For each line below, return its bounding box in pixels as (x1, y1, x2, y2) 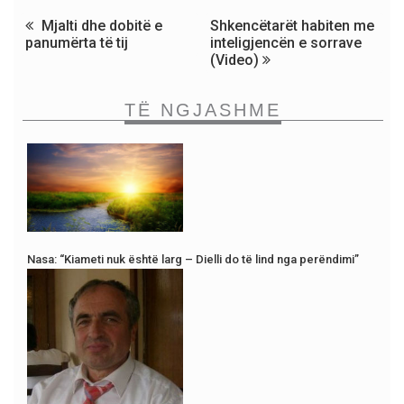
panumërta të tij (25, 34, 128, 52)
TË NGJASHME (124, 100, 281, 121)
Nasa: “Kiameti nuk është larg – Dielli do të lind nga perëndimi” (27, 252, 359, 267)
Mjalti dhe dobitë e (38, 17, 162, 35)
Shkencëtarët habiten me (210, 17, 375, 35)
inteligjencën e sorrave (210, 34, 363, 52)
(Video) (210, 51, 263, 69)
